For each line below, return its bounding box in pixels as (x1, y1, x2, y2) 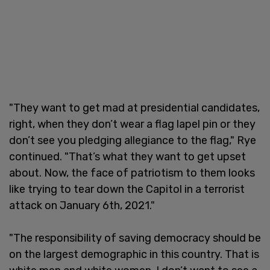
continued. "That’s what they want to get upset (9, 149, 246, 163)
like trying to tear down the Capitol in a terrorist (9, 182, 245, 196)
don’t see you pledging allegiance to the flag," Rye (9, 133, 256, 147)
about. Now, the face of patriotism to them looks (9, 166, 255, 180)
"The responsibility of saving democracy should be (9, 231, 261, 245)
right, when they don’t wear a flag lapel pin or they (9, 117, 256, 131)
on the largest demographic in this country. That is (9, 247, 259, 261)
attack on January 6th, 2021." (9, 198, 155, 212)
